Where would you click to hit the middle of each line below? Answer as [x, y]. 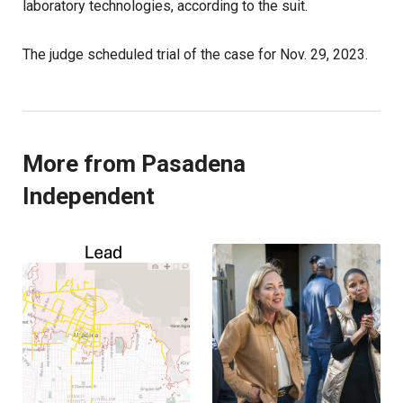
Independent [89, 196]
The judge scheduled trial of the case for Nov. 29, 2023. [195, 54]
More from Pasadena [134, 163]
